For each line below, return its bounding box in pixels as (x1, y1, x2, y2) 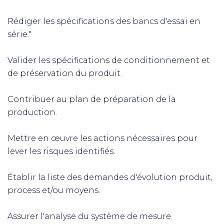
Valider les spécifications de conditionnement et (7, 55, 210, 65)
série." (7, 29, 31, 39)
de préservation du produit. (7, 68, 122, 78)
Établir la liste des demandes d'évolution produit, (7, 172, 212, 182)
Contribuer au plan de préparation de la (7, 94, 176, 104)
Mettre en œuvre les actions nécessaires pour (7, 133, 197, 143)
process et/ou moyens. (7, 185, 100, 195)
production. (7, 107, 57, 117)
